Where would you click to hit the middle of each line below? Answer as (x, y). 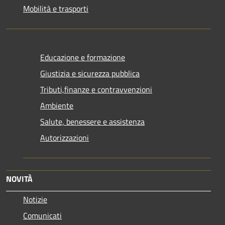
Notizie (35, 199)
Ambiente (57, 105)
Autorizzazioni (65, 137)
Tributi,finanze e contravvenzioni (96, 89)
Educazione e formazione (83, 57)
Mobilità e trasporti (56, 8)
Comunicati (42, 215)
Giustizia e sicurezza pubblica (90, 73)
